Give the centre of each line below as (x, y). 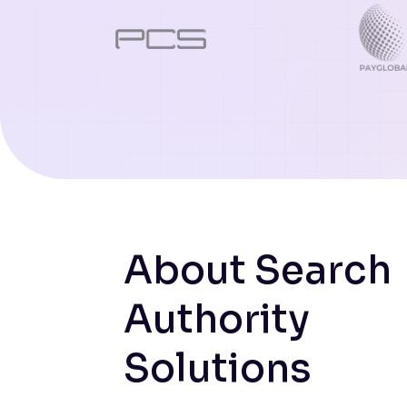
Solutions (218, 368)
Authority (217, 319)
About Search (258, 270)
